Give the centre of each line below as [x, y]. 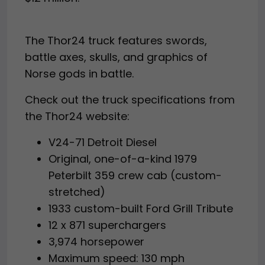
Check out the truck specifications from [130, 99]
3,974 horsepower [96, 241]
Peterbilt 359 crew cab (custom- [135, 175]
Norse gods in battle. [79, 73]
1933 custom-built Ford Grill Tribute [141, 208]
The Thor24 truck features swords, [116, 40]
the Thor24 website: [77, 116]
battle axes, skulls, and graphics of [116, 57]
